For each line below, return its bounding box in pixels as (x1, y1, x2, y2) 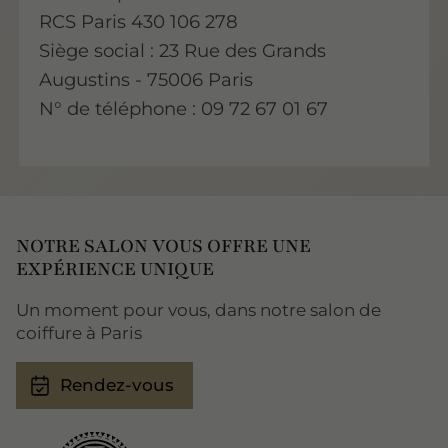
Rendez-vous (59, 375, 174, 396)
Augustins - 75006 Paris (38, 67, 253, 91)
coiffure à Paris (16, 322, 142, 343)
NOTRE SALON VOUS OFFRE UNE (16, 232, 311, 259)
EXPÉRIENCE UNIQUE (16, 255, 214, 282)
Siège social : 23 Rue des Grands (38, 38, 326, 62)
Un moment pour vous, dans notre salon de (16, 299, 381, 320)
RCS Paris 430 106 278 (38, 9, 238, 33)
